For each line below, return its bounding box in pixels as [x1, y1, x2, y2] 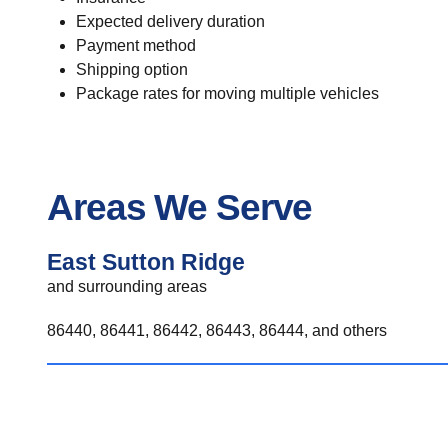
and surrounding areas [47, 278, 207, 295]
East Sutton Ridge [47, 249, 245, 275]
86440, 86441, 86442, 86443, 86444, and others [47, 322, 387, 339]
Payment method [75, 37, 196, 54]
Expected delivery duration [75, 13, 265, 30]
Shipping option [75, 61, 188, 78]
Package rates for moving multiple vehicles [75, 85, 379, 102]
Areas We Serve [47, 186, 313, 228]
